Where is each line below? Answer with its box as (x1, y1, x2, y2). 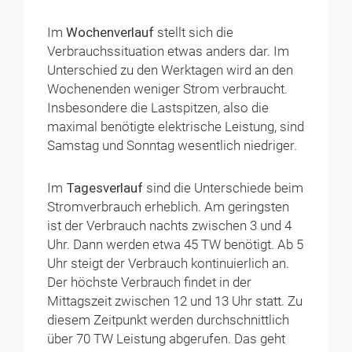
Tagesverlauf (66, 180, 147, 196)
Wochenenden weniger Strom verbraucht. (47, 81, 288, 97)
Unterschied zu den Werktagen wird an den (47, 62, 294, 78)
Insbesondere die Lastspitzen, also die (47, 100, 269, 115)
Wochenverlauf (66, 24, 158, 40)
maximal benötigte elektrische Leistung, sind (47, 119, 305, 134)
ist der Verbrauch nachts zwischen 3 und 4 (47, 218, 292, 233)
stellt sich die (157, 24, 234, 40)
